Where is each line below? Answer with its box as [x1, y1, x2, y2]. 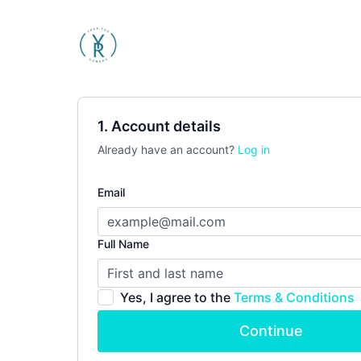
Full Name [98, 237, 149, 251]
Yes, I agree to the [120, 289, 234, 305]
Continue [239, 322, 303, 339]
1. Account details [98, 118, 221, 135]
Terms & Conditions [234, 289, 355, 305]
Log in [238, 143, 270, 156]
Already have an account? [98, 143, 238, 156]
